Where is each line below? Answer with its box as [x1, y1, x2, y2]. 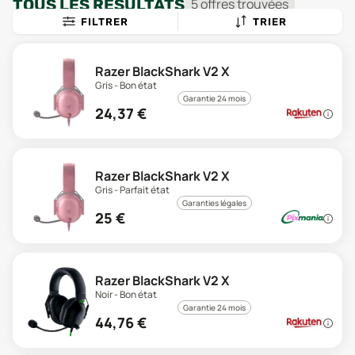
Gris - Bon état [95, 78, 157, 92]
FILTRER [80, 15, 128, 28]
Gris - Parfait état [95, 183, 170, 197]
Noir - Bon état [95, 288, 157, 301]
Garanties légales [181, 197, 246, 208]
